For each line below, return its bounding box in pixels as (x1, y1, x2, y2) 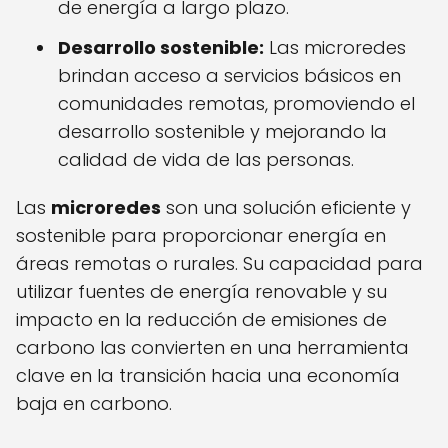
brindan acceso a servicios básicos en (58, 63, 401, 89)
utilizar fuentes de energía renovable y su (16, 279, 387, 305)
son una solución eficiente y (161, 195, 411, 221)
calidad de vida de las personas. (58, 147, 354, 173)
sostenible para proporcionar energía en (16, 223, 386, 249)
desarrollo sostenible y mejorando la (58, 119, 387, 145)
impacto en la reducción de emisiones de (16, 307, 387, 333)
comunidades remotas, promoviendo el (58, 91, 415, 117)
